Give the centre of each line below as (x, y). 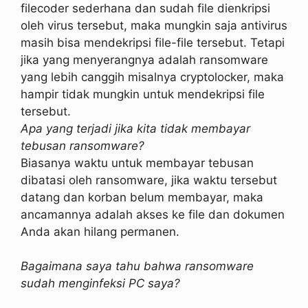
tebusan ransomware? (82, 145)
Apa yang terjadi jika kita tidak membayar (135, 128)
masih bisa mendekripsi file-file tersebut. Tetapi (153, 42)
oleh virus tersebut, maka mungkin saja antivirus (154, 25)
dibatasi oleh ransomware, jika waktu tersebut (149, 180)
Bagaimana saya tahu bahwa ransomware (137, 266)
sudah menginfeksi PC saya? (100, 284)
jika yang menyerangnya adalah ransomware (144, 59)
